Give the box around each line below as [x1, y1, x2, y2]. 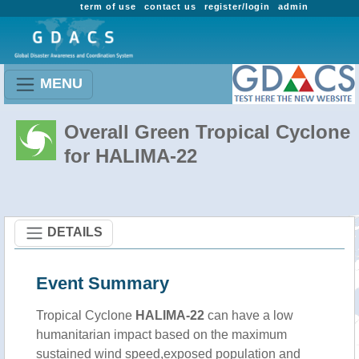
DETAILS [47, 224, 103, 239]
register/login [204, 2, 271, 11]
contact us [143, 2, 196, 11]
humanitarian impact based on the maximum [36, 328, 287, 341]
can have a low [204, 309, 293, 322]
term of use [80, 2, 136, 11]
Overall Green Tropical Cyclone [64, 121, 350, 143]
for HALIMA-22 [64, 145, 197, 167]
